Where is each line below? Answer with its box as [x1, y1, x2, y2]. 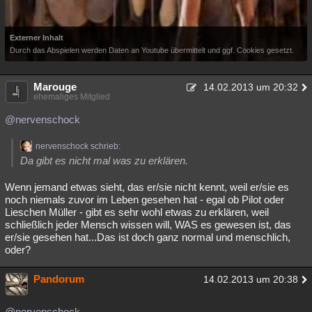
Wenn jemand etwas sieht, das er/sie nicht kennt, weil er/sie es [5, 180, 289, 193]
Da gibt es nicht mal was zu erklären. [20, 154, 188, 166]
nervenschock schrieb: [36, 141, 120, 151]
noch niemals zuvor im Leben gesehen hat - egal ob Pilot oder [5, 193, 284, 205]
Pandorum [33, 272, 84, 285]
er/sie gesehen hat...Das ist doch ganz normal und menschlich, [5, 231, 290, 243]
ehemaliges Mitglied [33, 91, 110, 102]
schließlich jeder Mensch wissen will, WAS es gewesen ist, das [5, 218, 291, 231]
